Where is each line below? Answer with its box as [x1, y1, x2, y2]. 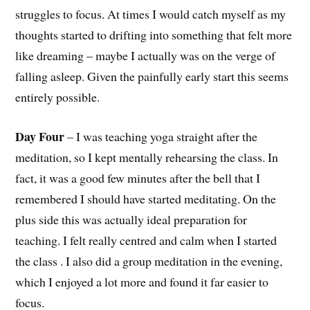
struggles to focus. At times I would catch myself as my [15, 6, 286, 23]
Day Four [15, 127, 65, 145]
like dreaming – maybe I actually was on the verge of [15, 47, 276, 64]
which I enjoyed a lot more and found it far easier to [15, 273, 269, 290]
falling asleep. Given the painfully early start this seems [15, 68, 289, 85]
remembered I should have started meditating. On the [15, 190, 277, 207]
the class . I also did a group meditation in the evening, [15, 252, 283, 269]
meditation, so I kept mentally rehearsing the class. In [15, 148, 279, 165]
